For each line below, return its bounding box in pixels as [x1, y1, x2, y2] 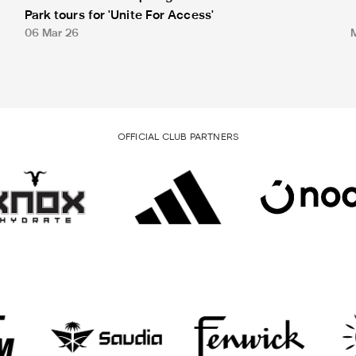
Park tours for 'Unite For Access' [24, 10, 214, 21]
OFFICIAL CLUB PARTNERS [117, 133, 239, 141]
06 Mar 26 [24, 28, 79, 39]
